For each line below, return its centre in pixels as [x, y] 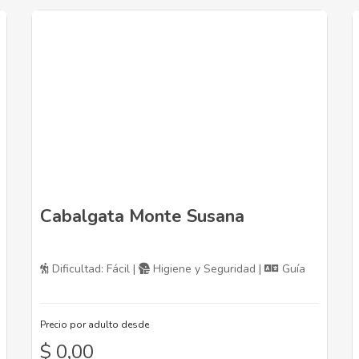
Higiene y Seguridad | [207, 269]
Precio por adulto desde [95, 325]
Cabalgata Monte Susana [142, 217]
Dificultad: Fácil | [94, 269]
